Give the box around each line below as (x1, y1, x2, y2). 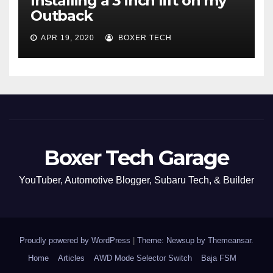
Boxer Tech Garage (44, 145, 229, 171)
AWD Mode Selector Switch (93, 253, 192, 263)
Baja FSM (200, 253, 236, 263)
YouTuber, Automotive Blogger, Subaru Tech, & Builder (19, 175, 254, 185)
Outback (30, 7, 93, 24)
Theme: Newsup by (137, 236, 208, 245)
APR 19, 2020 (41, 34, 94, 42)
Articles (57, 253, 85, 263)
